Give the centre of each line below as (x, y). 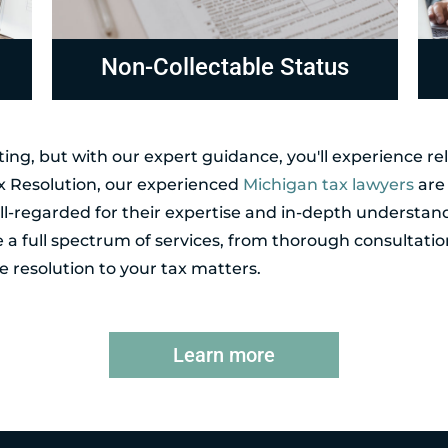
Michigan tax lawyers (329, 184)
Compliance (225, 66)
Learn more (224, 354)
